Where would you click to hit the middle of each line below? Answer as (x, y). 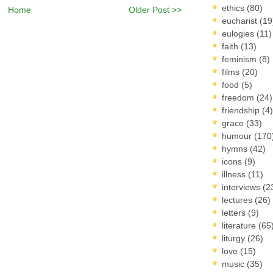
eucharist (241, 20)
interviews (242, 187)
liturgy (235, 238)
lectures (238, 200)
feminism (240, 59)
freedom (239, 97)
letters (235, 212)
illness (235, 174)
